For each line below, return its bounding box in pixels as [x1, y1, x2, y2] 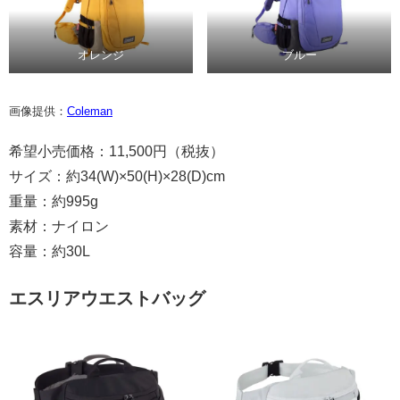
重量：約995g [9, 194, 98, 210]
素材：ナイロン [9, 219, 109, 235]
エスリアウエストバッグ [9, 288, 205, 309]
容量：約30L [9, 244, 90, 260]
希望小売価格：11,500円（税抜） [9, 144, 224, 160]
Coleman [67, 104, 112, 119]
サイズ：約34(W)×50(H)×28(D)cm [9, 169, 225, 185]
